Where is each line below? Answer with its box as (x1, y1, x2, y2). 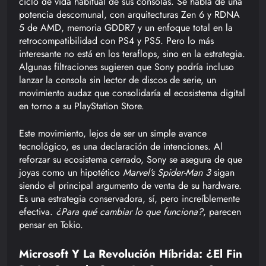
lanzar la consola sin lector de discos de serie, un (19, 72, 216, 87)
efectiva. (19, 204, 56, 218)
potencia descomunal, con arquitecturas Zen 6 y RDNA (19, 7, 240, 21)
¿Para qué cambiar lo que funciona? (56, 204, 203, 218)
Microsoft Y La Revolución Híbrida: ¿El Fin (19, 245, 242, 262)
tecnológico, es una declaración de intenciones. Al (19, 139, 223, 153)
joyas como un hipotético (19, 165, 123, 179)
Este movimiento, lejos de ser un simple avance (19, 126, 207, 140)
